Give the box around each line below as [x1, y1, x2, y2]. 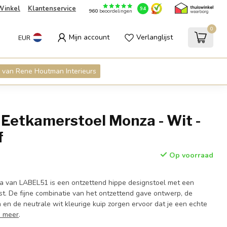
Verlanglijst [136, 32, 173, 42]
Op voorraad [167, 150, 213, 160]
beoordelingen [97, 8, 132, 15]
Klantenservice [27, 4, 76, 13]
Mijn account [69, 32, 109, 42]
